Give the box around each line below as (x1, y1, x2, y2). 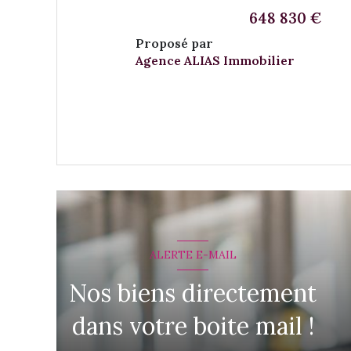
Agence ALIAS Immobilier (136, 52, 295, 68)
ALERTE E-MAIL (149, 248, 237, 262)
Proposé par (136, 34, 213, 51)
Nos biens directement (69, 277, 317, 308)
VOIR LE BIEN (241, 89, 316, 104)
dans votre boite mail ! (71, 310, 314, 341)
